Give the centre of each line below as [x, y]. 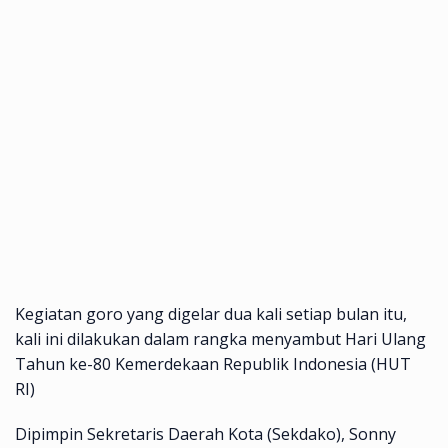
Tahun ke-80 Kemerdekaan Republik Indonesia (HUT [213, 363]
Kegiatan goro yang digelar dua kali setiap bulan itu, [211, 313]
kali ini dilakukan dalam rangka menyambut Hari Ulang [220, 338]
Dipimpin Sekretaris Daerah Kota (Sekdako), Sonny [205, 433]
